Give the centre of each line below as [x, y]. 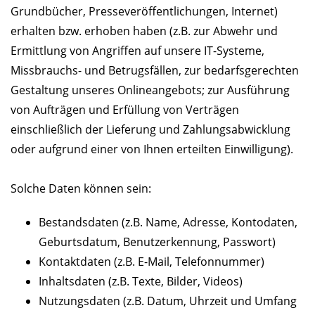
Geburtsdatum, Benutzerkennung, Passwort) [157, 242]
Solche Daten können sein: [81, 189]
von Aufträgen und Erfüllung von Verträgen [125, 110]
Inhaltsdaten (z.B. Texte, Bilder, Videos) [141, 282]
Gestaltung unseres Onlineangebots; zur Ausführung [150, 90]
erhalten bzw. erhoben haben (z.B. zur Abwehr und [144, 31]
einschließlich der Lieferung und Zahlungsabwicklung [150, 130]
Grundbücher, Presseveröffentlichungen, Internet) [144, 12]
